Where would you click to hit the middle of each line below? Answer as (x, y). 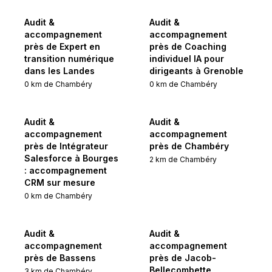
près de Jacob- (183, 258)
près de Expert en (62, 46)
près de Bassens (60, 258)
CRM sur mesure (60, 182)
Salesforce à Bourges (71, 158)
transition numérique (69, 59)
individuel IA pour (187, 59)
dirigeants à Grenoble (196, 71)
